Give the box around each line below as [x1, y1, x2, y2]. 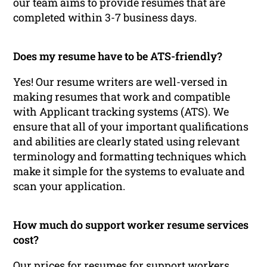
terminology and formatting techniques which [13, 148, 247, 163]
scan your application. [13, 178, 126, 193]
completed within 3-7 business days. [13, 10, 197, 24]
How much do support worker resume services [13, 217, 249, 232]
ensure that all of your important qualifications [13, 119, 249, 133]
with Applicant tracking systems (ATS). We [13, 104, 229, 119]
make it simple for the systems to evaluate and [13, 163, 246, 178]
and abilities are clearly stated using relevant [13, 133, 240, 148]
